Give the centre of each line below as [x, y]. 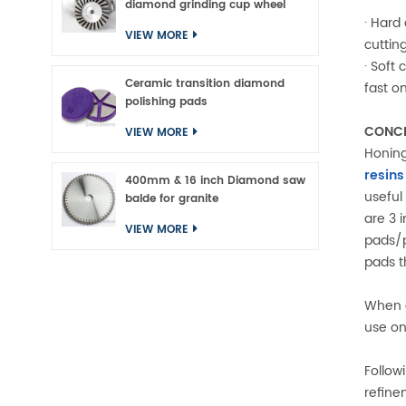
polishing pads [166, 102]
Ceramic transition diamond [205, 84]
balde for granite [172, 199]
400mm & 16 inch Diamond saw [215, 181]
